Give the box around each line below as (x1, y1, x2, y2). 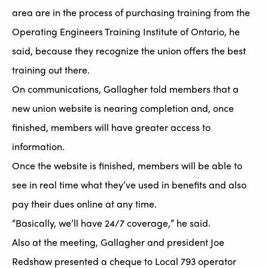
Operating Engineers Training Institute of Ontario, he (12, 25, 240, 39)
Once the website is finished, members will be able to (12, 159, 242, 173)
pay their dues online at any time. (12, 197, 157, 211)
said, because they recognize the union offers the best (12, 44, 246, 58)
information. (12, 139, 65, 154)
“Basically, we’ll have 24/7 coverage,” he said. (12, 216, 211, 230)
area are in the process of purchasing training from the (12, 5, 250, 20)
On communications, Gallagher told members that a (12, 82, 239, 96)
